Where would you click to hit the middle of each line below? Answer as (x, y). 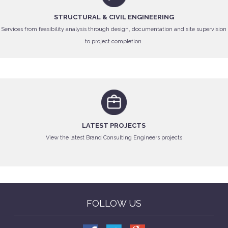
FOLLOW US (114, 203)
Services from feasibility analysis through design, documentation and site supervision (114, 29)
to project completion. (114, 41)
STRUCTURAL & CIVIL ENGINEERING (114, 17)
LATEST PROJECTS (114, 125)
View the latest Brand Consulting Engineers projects (114, 137)
